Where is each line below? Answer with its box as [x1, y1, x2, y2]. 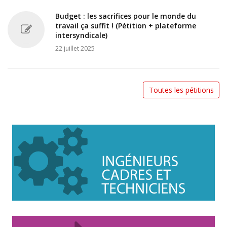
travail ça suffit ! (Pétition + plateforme [55, 20, 196, 30]
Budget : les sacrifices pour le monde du [55, 11, 196, 21]
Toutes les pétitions [148, 85, 214, 95]
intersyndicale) [55, 30, 107, 40]
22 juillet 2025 [55, 44, 95, 53]
